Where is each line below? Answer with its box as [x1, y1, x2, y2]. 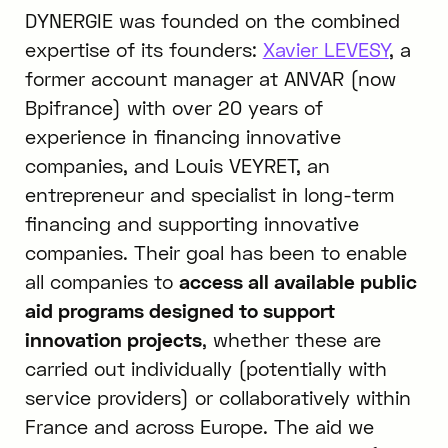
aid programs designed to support [24, 299, 335, 323]
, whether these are [201, 328, 381, 352]
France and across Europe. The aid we [24, 415, 374, 439]
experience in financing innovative [24, 125, 341, 149]
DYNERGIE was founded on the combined [24, 9, 400, 33]
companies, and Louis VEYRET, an [24, 154, 330, 178]
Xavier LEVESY [262, 38, 389, 62]
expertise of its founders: [24, 38, 263, 62]
